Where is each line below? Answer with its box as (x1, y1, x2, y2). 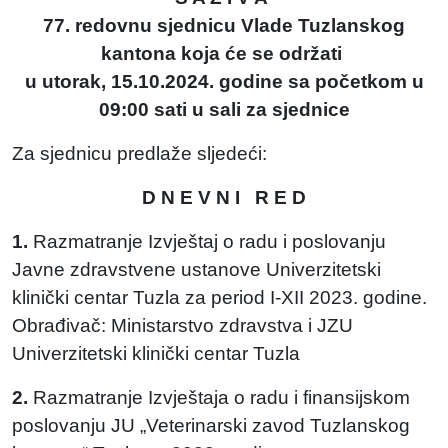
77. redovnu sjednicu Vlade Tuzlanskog (43, 15, 405, 36)
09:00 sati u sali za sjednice (98, 99, 350, 120)
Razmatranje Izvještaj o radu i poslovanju (28, 231, 386, 252)
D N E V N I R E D (142, 187, 306, 208)
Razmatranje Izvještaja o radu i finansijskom (33, 387, 410, 408)
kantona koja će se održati (101, 43, 347, 64)
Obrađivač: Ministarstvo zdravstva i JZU (12, 315, 353, 336)
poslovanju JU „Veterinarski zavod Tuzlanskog (12, 415, 410, 436)
